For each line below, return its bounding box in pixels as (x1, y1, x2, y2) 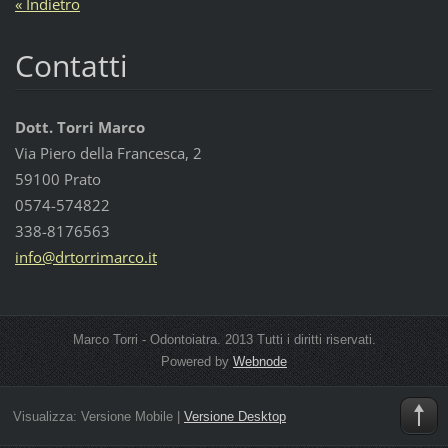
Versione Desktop (183, 409, 286, 425)
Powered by (161, 353, 233, 369)
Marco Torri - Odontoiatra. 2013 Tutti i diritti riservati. (72, 331, 376, 347)
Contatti (14, 44, 128, 86)
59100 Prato (14, 168, 101, 189)
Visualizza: (12, 409, 81, 425)
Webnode (233, 353, 287, 369)
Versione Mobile (80, 409, 173, 425)
